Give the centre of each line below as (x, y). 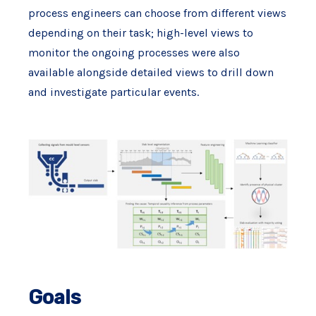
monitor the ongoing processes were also (134, 53)
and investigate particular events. (113, 92)
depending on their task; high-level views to (140, 33)
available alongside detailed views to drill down (151, 72)
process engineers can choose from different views (157, 13)
